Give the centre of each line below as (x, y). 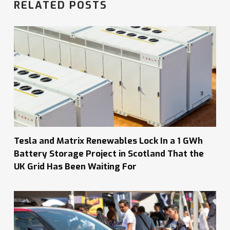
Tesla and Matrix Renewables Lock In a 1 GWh (109, 141)
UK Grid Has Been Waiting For (75, 167)
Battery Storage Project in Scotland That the (109, 154)
